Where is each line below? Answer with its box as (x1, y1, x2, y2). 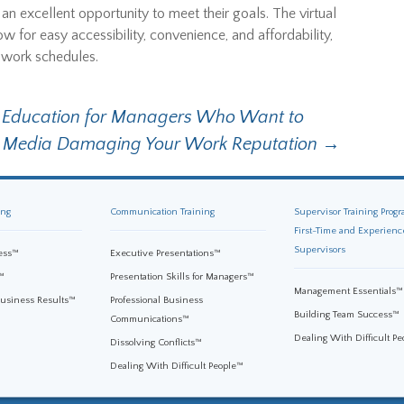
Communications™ (109, 314, 189, 325)
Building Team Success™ (293, 309, 399, 320)
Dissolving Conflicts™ (109, 337, 202, 348)
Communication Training (109, 207, 215, 217)
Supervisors (293, 244, 345, 255)
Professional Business (109, 295, 203, 306)
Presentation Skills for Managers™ (109, 271, 254, 282)
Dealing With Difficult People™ (109, 361, 243, 372)
